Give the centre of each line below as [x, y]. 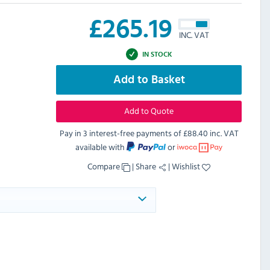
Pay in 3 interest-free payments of [121, 133]
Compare [105, 166]
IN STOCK [157, 54]
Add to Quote [149, 111]
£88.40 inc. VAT [211, 133]
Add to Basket [149, 80]
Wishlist [187, 166]
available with [101, 147]
